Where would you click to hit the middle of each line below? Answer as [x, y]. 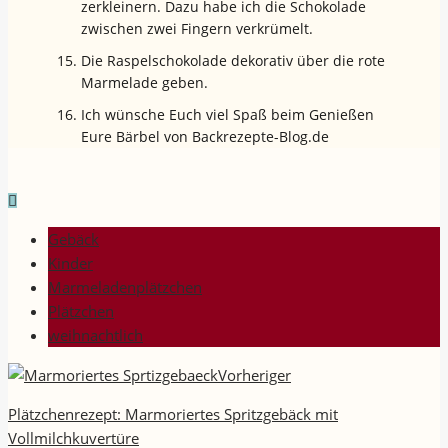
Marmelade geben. [144, 83]
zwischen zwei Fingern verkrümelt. [197, 29]
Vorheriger [254, 374]
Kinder [70, 263]
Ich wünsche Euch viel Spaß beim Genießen [227, 115]
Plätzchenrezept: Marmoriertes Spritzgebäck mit [173, 413]
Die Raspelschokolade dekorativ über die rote [233, 61]
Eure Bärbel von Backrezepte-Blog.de [205, 137]
